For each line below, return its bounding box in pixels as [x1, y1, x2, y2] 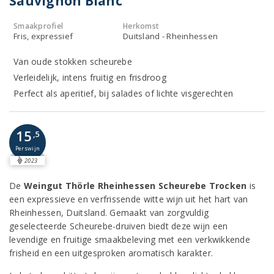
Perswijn [15, 144, 40, 152]
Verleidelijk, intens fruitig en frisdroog [13, 72, 166, 83]
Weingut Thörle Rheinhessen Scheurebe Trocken [23, 180, 247, 191]
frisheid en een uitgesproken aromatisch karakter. [9, 247, 213, 259]
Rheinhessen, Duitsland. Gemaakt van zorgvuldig [9, 207, 209, 218]
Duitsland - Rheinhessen [123, 31, 218, 42]
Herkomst [123, 21, 160, 31]
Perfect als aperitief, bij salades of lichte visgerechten [13, 87, 234, 99]
